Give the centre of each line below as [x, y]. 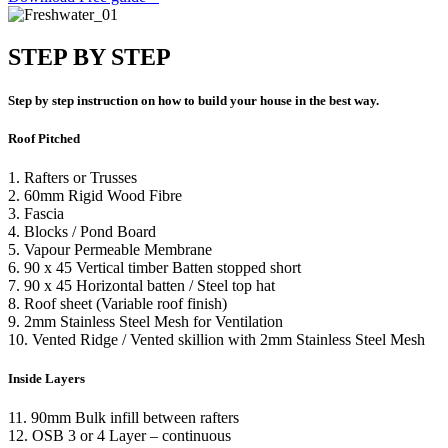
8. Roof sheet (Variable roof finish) [119, 304]
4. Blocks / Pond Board [84, 232]
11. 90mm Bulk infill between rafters [123, 418]
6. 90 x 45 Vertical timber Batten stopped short [156, 268]
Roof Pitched [45, 138]
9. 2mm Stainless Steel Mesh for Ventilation [145, 322]
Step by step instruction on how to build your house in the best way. [193, 100]
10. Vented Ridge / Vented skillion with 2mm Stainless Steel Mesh [216, 340]
